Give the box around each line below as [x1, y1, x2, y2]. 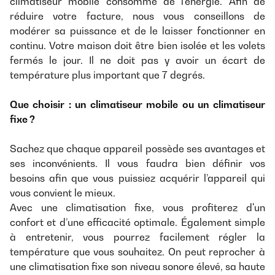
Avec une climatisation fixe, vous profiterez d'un [10, 201, 265, 214]
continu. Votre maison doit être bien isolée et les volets [10, 39, 265, 52]
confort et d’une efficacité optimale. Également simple [10, 215, 265, 228]
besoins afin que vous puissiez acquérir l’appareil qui [10, 171, 265, 184]
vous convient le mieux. [10, 186, 115, 199]
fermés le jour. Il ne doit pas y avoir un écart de [10, 53, 265, 66]
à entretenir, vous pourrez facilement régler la [10, 230, 265, 243]
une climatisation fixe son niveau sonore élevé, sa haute [10, 260, 265, 273]
